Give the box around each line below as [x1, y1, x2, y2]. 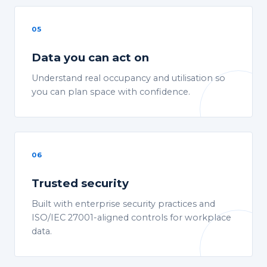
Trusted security [32, 176, 129, 191]
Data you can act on [32, 51, 149, 65]
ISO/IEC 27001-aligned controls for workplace [32, 212, 231, 223]
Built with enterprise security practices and [32, 198, 215, 210]
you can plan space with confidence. [32, 86, 190, 98]
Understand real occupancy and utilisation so [32, 73, 225, 84]
